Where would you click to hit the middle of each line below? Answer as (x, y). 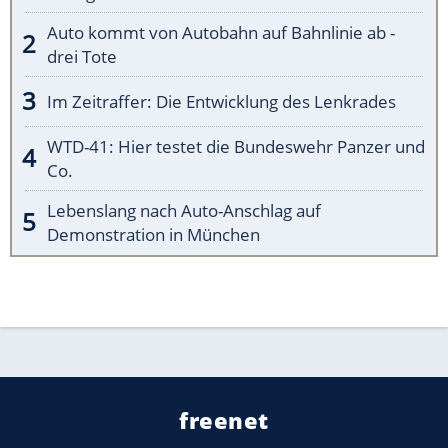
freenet (224, 419)
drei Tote (82, 56)
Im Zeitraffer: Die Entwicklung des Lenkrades (221, 101)
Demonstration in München (153, 234)
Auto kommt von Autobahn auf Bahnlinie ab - (221, 32)
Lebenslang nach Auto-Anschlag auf (184, 210)
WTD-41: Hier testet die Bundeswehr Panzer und (236, 146)
